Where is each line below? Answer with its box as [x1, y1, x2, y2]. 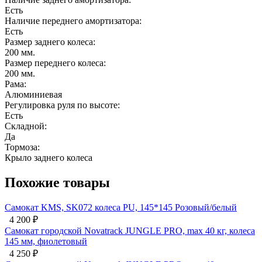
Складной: [5, 120, 47, 131]
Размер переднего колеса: [5, 57, 106, 68]
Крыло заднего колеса [5, 152, 92, 163]
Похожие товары [5, 174, 110, 190]
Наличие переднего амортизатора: [5, 15, 142, 26]
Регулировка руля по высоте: [5, 99, 120, 110]
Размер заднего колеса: [5, 36, 95, 47]
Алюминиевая [5, 89, 62, 99]
